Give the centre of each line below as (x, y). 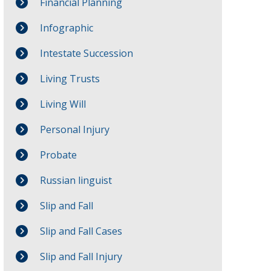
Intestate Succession (87, 53)
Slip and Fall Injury (81, 256)
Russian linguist (76, 180)
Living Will (63, 104)
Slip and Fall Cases (81, 231)
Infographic (67, 28)
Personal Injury (75, 129)
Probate (59, 155)
